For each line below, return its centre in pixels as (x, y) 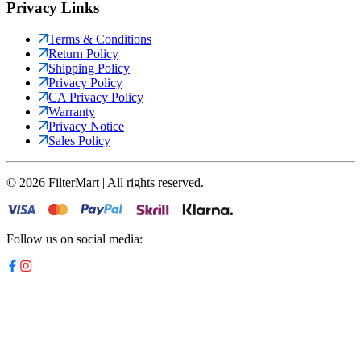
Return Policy (83, 53)
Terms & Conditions (100, 39)
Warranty (72, 111)
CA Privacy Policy (96, 97)
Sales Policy (79, 140)
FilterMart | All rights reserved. (124, 182)
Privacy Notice (86, 126)
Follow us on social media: (75, 239)
